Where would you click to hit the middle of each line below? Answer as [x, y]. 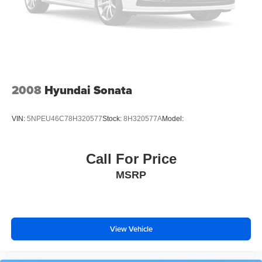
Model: [173, 118]
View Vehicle [131, 229]
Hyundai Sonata [88, 90]
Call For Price [131, 159]
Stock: [113, 118]
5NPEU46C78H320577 [65, 118]
